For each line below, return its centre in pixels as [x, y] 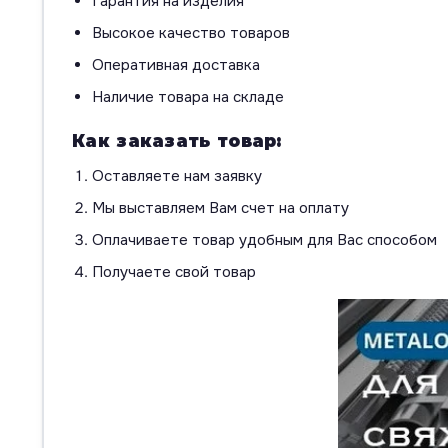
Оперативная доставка [176, 65]
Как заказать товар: [177, 141]
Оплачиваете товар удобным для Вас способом [264, 240]
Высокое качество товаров [191, 33]
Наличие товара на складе [188, 97]
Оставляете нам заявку [177, 176]
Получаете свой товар [176, 272]
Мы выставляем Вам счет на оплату [220, 208]
